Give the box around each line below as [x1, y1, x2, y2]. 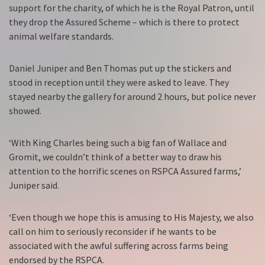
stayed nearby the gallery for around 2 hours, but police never [9, 91, 256, 103]
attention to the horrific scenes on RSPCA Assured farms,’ [9, 165, 241, 177]
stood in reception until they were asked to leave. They [9, 76, 229, 89]
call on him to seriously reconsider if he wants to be [9, 225, 216, 238]
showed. [9, 105, 41, 117]
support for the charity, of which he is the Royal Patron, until [9, 2, 254, 14]
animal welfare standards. [9, 30, 114, 43]
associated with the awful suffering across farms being [9, 240, 228, 252]
